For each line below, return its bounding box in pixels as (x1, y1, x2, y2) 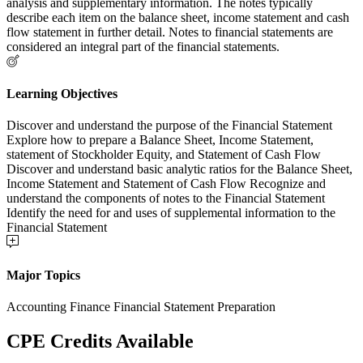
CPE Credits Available (6, 330, 194, 352)
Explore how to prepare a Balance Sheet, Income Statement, (6, 133, 314, 147)
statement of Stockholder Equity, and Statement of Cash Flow (6, 147, 321, 162)
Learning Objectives (6, 87, 117, 101)
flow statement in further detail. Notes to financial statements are (6, 24, 333, 39)
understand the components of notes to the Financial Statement (6, 191, 325, 206)
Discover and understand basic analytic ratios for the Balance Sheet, (6, 162, 352, 177)
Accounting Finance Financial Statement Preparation (6, 299, 275, 314)
